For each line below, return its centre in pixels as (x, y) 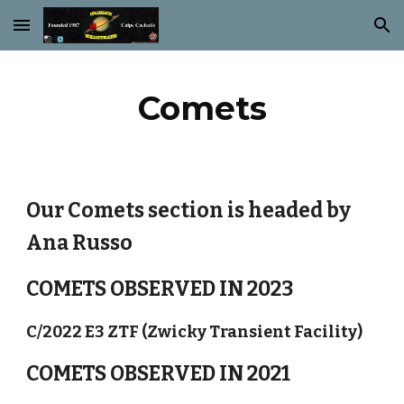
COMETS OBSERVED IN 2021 (159, 374)
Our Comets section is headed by (189, 211)
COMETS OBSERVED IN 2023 (160, 289)
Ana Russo (80, 243)
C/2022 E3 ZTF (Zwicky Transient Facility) (195, 332)
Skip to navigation (333, 33)
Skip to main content (78, 33)
